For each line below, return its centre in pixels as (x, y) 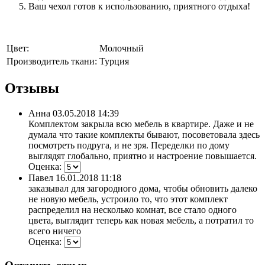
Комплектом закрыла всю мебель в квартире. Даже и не (141, 124)
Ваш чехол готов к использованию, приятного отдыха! (139, 7)
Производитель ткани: (52, 62)
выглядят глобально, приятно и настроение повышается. (143, 156)
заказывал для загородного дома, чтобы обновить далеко (143, 188)
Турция (114, 62)
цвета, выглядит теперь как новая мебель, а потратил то (141, 220)
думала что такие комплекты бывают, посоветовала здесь (144, 134)
